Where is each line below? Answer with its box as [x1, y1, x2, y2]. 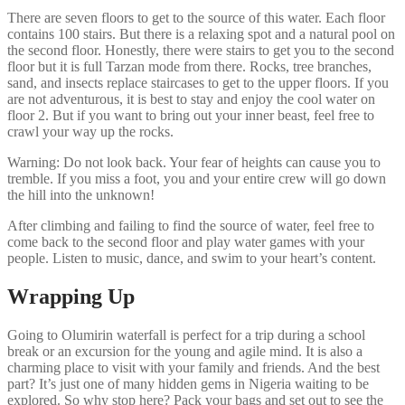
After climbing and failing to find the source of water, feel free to [7, 218, 374, 234]
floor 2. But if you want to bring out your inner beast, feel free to [7, 108, 374, 124]
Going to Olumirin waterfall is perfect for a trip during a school [7, 327, 365, 343]
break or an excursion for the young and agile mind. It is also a [7, 344, 363, 359]
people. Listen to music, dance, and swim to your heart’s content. [7, 250, 376, 267]
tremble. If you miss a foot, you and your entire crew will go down [7, 171, 386, 187]
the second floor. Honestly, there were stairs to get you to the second [7, 42, 394, 59]
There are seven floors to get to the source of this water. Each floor [7, 10, 385, 26]
